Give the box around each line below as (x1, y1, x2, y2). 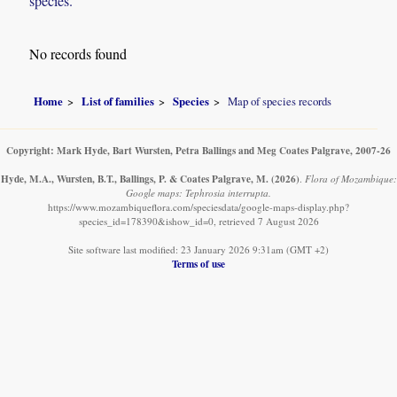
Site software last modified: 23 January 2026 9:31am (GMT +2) (68, 242, 329, 256)
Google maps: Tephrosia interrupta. (126, 185, 271, 199)
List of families (82, 92, 155, 109)
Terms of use (172, 255, 225, 271)
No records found (29, 44, 128, 64)
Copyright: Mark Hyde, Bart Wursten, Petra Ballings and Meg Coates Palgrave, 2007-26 (6, 142, 391, 158)
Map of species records (228, 92, 332, 109)
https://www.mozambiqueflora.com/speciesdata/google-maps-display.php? (48, 199, 349, 214)
